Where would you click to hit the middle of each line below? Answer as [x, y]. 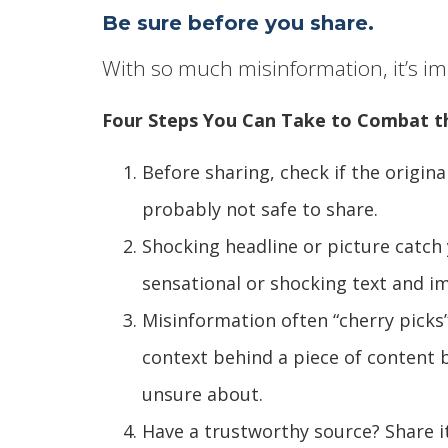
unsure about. [202, 393]
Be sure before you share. [238, 22]
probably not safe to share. [260, 208]
